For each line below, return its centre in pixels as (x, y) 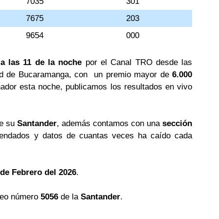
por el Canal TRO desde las (137, 62)
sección (177, 123)
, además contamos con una (110, 123)
